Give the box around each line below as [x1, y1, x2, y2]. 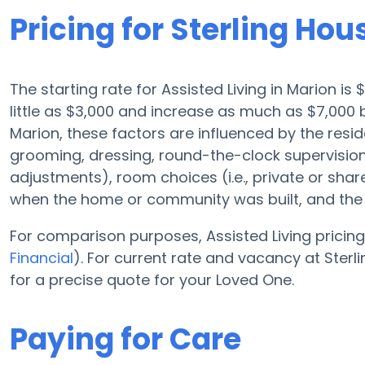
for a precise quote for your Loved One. [10, 270, 294, 290]
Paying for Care [10, 319, 241, 360]
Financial [10, 248, 73, 268]
